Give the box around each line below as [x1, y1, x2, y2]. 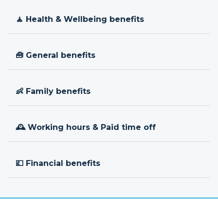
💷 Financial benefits [16, 159, 100, 168]
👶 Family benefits [16, 87, 91, 96]
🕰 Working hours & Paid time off [16, 123, 156, 132]
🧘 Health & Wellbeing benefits [16, 15, 144, 24]
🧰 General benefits [16, 51, 95, 60]
